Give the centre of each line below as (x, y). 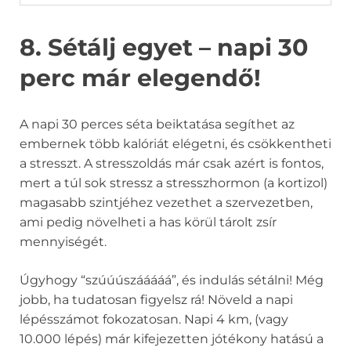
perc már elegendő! (140, 78)
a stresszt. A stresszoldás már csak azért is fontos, (172, 164)
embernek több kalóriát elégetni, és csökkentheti (175, 144)
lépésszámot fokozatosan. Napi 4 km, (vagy (154, 320)
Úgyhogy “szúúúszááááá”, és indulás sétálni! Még (172, 280)
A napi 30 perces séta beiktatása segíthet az (157, 125)
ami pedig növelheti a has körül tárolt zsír (148, 223)
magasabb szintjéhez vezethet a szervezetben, (166, 203)
